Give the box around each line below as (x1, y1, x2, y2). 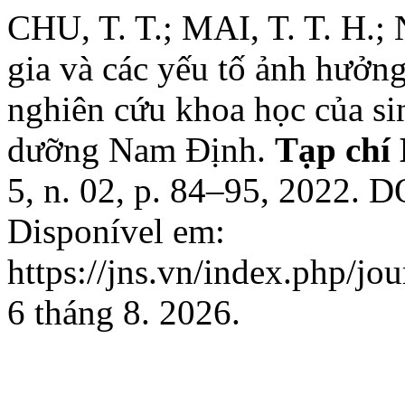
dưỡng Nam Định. (7, 130, 275, 169)
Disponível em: (7, 212, 225, 250)
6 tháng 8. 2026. (7, 293, 240, 332)
